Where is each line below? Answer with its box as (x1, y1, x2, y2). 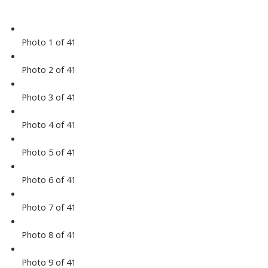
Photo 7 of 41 (21, 201, 76, 214)
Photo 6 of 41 (21, 173, 76, 186)
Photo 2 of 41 (21, 63, 76, 76)
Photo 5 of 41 (21, 146, 76, 159)
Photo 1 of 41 (21, 36, 76, 48)
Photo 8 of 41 (21, 229, 76, 241)
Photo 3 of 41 (21, 91, 76, 103)
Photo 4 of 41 (21, 118, 76, 131)
